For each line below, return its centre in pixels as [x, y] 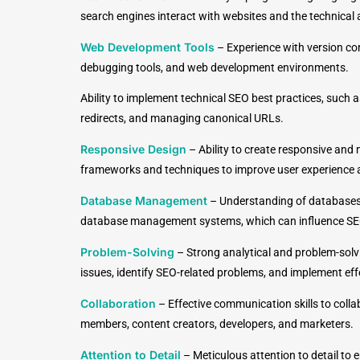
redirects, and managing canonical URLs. [182, 118]
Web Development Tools [147, 47]
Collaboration [118, 303]
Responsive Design [133, 149]
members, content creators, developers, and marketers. [218, 324]
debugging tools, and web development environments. [215, 67]
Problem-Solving [127, 252]
